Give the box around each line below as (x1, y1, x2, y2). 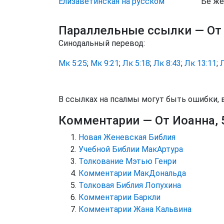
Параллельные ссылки (58, 23, 194, 37)
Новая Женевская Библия (78, 132, 175, 142)
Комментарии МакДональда (78, 168, 186, 178)
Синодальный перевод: (58, 38, 145, 48)
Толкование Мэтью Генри (78, 156, 176, 166)
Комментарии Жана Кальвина (78, 204, 191, 214)
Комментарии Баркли (78, 192, 160, 202)
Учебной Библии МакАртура (78, 144, 183, 154)
